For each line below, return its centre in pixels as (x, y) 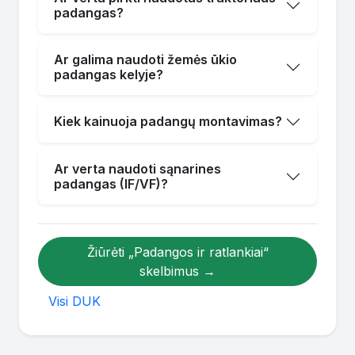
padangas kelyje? (109, 74)
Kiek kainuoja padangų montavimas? (168, 122)
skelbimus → (177, 271)
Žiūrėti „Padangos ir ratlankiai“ (177, 252)
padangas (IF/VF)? (111, 183)
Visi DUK (74, 301)
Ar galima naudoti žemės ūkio (145, 59)
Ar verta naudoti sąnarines (137, 168)
